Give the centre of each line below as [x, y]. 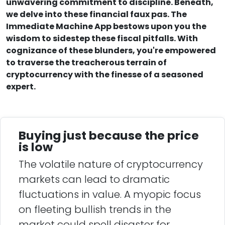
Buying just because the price [109, 136]
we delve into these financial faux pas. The [96, 15]
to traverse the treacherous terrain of [86, 63]
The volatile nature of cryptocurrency [111, 164]
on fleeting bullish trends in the [95, 210]
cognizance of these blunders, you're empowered [111, 51]
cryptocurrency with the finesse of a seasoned [105, 75]
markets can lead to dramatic [94, 180]
